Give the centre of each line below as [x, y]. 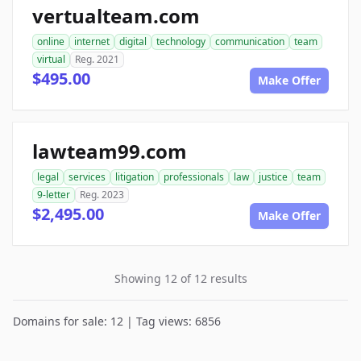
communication [250, 41]
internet [92, 41]
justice [273, 177]
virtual [51, 59]
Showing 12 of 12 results [180, 278]
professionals [194, 177]
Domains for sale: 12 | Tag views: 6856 [117, 321]
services [87, 177]
